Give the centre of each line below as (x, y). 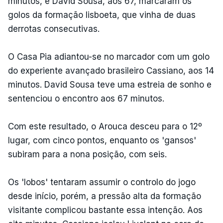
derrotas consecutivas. (54, 29)
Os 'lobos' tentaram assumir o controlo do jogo (102, 182)
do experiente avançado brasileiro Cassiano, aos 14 (111, 70)
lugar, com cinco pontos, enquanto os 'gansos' (102, 140)
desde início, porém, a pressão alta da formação (105, 196)
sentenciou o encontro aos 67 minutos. (86, 98)
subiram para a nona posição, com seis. (87, 154)
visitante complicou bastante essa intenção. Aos (105, 210)
